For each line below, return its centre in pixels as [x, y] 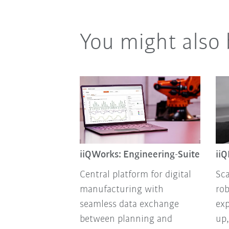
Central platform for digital [135, 175]
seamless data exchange [129, 204]
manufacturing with [121, 189]
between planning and [126, 219]
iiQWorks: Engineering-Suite [140, 155]
